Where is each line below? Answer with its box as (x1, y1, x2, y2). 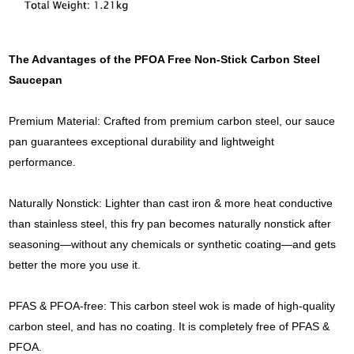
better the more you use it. (9, 258, 141, 271)
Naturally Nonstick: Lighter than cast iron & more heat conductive (9, 196, 333, 209)
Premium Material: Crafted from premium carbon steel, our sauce (9, 114, 336, 127)
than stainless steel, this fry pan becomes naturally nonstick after (9, 217, 332, 230)
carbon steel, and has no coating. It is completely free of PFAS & (9, 319, 330, 333)
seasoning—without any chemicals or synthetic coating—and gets (9, 237, 337, 250)
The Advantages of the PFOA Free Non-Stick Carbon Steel (9, 52, 321, 66)
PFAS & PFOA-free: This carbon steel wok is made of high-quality (9, 299, 336, 312)
